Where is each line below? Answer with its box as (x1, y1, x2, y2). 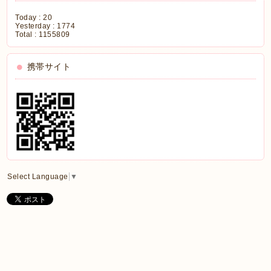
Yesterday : (15, 22, 57, 30)
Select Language (7, 172, 68, 181)
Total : (15, 30, 39, 39)
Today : (15, 13, 44, 22)
